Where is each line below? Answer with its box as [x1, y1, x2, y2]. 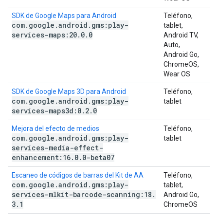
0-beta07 [82, 153, 114, 162]
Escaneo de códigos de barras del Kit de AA [12, 171, 144, 179]
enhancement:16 [12, 153, 71, 162]
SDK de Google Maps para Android [12, 12, 116, 19]
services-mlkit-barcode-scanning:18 [12, 190, 152, 199]
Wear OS [163, 70, 190, 78]
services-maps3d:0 [12, 106, 81, 115]
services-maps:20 [12, 30, 77, 39]
